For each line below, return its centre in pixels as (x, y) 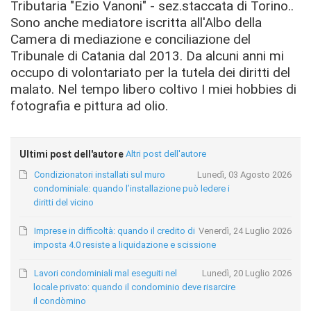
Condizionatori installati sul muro (100, 175)
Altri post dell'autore (166, 154)
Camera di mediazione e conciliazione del (131, 39)
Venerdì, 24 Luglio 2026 (245, 231)
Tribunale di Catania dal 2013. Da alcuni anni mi (147, 56)
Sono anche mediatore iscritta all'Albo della (136, 22)
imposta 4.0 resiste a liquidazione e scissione (125, 245)
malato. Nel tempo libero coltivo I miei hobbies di (153, 89)
